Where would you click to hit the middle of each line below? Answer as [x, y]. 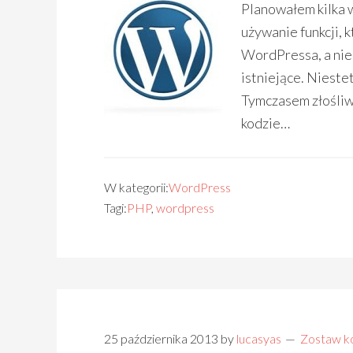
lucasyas [259, 338]
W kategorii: [136, 187]
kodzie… [266, 123]
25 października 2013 [161, 338]
